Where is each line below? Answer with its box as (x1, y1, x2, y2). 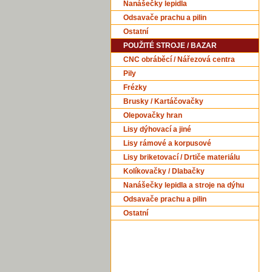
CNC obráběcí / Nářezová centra (123, 55, 235, 63)
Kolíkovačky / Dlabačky (123, 167, 205, 175)
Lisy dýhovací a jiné (123, 125, 191, 133)
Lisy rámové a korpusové (123, 139, 211, 147)
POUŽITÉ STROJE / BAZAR (123, 41, 217, 49)
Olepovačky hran (123, 111, 182, 119)
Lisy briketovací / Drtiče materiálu (123, 153, 240, 161)
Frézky (123, 83, 147, 91)
